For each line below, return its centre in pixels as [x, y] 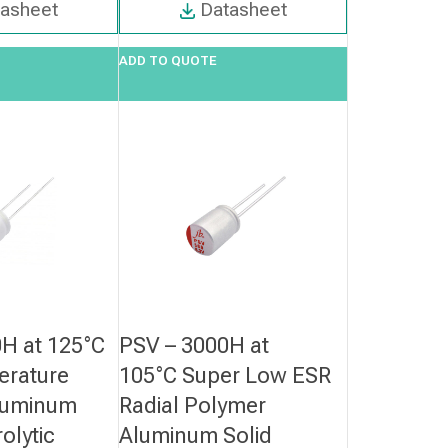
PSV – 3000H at [194, 345]
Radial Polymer [193, 405]
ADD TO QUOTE [168, 61]
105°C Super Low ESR [225, 375]
